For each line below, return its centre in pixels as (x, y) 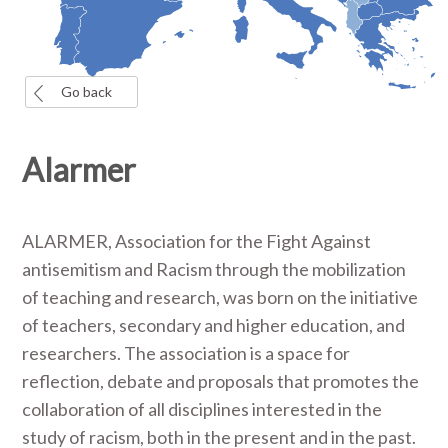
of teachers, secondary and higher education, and (214, 325)
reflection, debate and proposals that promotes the (221, 381)
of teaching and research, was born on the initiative (220, 297)
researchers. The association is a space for (186, 353)
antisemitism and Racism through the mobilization (214, 269)
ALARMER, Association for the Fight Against (197, 241)
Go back (86, 91)
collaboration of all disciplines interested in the (202, 409)
